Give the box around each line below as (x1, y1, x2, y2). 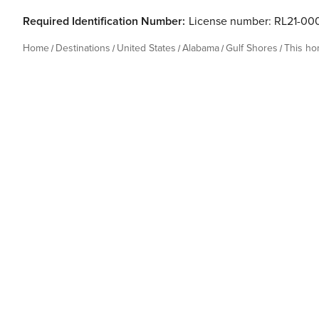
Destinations (56, 42, 110, 54)
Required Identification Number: (23, 14, 185, 28)
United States (117, 42, 176, 54)
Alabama (182, 42, 219, 54)
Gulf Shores (226, 42, 278, 54)
